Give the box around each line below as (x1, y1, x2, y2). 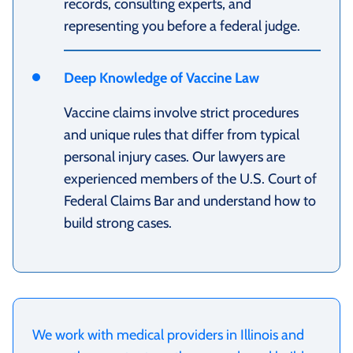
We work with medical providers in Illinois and (32, 325, 304, 344)
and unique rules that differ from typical (64, 125, 299, 143)
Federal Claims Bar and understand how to (64, 191, 316, 210)
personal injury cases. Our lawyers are (64, 147, 285, 165)
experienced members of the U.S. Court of (64, 169, 317, 188)
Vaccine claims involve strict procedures (64, 103, 299, 121)
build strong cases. (64, 214, 172, 232)
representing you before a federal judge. (64, 17, 300, 35)
